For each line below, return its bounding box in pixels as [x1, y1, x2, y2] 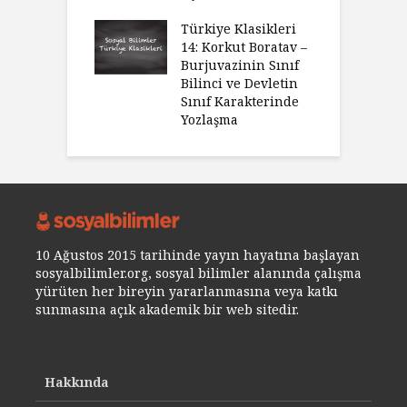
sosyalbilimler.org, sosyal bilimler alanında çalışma [35, 263, 362, 282]
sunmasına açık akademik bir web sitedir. [35, 300, 299, 318]
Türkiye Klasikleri [181, 19, 296, 37]
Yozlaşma [181, 110, 238, 128]
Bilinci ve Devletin [181, 74, 298, 92]
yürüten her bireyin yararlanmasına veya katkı [35, 282, 338, 300]
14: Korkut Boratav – [181, 37, 307, 55]
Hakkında [45, 372, 109, 391]
